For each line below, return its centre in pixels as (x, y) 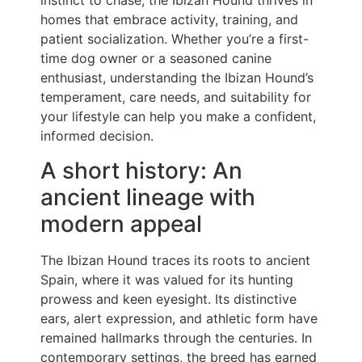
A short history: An (141, 170)
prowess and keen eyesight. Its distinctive (168, 299)
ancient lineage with (148, 197)
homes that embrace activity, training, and (169, 20)
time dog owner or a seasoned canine (156, 59)
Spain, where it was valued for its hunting (167, 279)
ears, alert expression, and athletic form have (179, 318)
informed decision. (97, 136)
